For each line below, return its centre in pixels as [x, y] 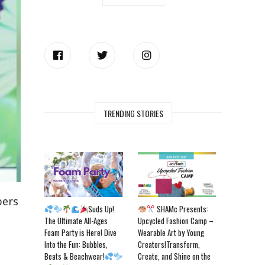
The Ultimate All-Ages [76, 221]
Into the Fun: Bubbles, [76, 245]
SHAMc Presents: [182, 209]
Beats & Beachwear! [75, 256]
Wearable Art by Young [171, 233]
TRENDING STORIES [134, 113]
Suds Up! [101, 209]
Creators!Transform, [169, 245]
